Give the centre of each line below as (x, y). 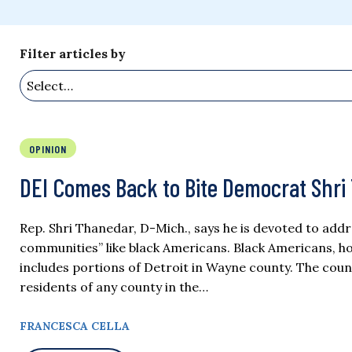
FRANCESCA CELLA (75, 326)
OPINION (48, 149)
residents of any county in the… (114, 287)
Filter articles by (73, 54)
